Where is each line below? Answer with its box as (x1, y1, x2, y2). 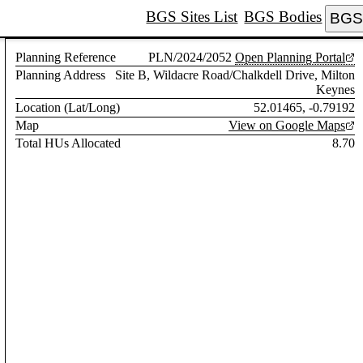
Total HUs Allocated (15, 136, 122, 151)
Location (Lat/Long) (15, 100, 121, 114)
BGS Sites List (146, 7, 238, 25)
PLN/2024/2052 (148, 49, 233, 64)
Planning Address (15, 67, 106, 82)
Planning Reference (15, 49, 117, 64)
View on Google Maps (228, 118, 346, 133)
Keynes (316, 82, 356, 96)
